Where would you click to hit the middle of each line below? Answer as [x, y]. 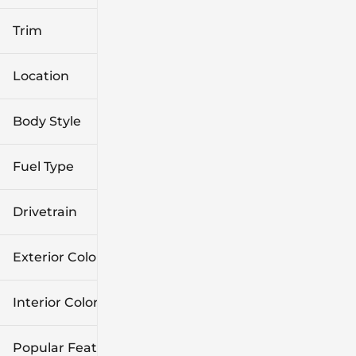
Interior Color [56, 302]
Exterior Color [57, 257]
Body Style [47, 121]
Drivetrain [45, 211]
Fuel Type [43, 166]
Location [41, 75]
